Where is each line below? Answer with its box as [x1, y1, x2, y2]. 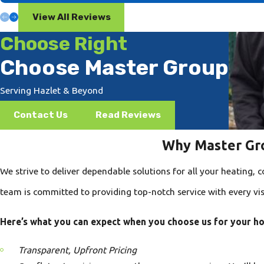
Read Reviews [95, 109, 161, 121]
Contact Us [14, 109, 68, 121]
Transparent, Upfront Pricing [18, 244, 137, 255]
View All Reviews [32, 11, 111, 23]
